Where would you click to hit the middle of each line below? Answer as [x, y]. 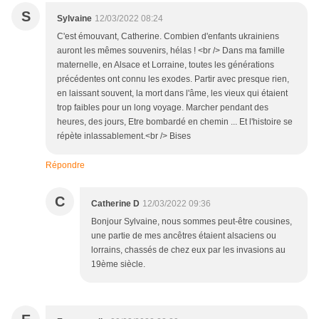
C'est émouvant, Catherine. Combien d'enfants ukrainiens [168, 37]
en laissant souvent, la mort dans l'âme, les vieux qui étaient [172, 94]
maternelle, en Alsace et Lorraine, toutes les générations [166, 65]
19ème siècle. [118, 265]
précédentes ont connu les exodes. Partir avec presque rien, [173, 79]
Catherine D [115, 204]
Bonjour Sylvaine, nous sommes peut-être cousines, [192, 222]
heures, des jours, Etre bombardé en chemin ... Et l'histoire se [175, 122]
